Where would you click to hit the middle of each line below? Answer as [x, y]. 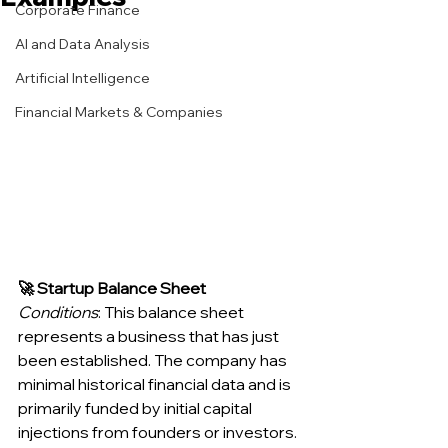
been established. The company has [154, 360]
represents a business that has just [150, 336]
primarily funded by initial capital [136, 408]
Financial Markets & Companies [119, 112]
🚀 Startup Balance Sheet [112, 288]
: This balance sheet [172, 312]
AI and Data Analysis [82, 44]
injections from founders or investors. [159, 432]
